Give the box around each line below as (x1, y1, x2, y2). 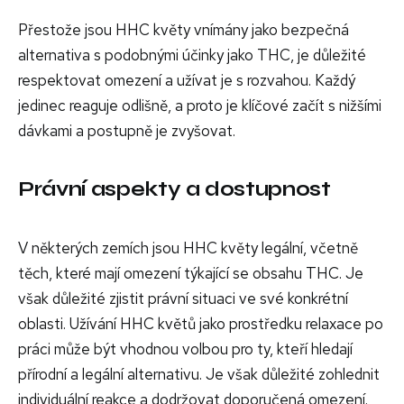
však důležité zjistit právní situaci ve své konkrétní (18, 288, 348, 308)
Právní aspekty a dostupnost (18, 176, 331, 201)
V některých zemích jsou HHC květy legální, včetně (18, 237, 358, 258)
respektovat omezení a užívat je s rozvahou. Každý (18, 69, 355, 90)
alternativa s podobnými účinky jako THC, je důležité (18, 44, 366, 65)
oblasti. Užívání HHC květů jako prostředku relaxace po (18, 313, 383, 334)
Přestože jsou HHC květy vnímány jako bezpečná (18, 19, 349, 40)
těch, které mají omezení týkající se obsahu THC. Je (18, 262, 363, 283)
